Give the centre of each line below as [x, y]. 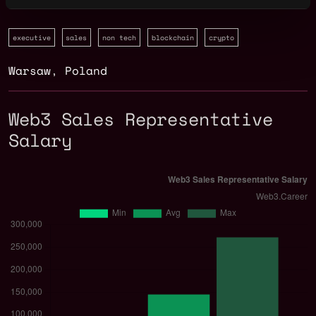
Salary [40, 140]
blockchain [172, 37]
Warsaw [30, 71]
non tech [119, 37]
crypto [222, 37]
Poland [86, 71]
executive [31, 37]
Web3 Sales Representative [141, 119]
